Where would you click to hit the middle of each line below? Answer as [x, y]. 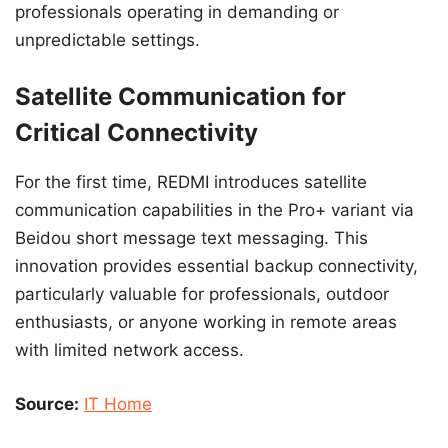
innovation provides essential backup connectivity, [216, 266]
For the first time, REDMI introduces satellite [191, 182]
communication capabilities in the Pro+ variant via [214, 210]
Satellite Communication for [180, 97]
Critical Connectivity [136, 133]
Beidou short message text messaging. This [191, 238]
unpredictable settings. [107, 39]
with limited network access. [129, 350]
